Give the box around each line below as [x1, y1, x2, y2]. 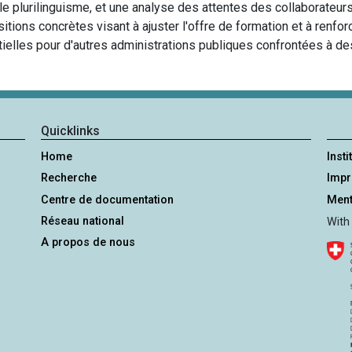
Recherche [41, 171, 97, 185]
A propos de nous [41, 235, 136, 249]
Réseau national [41, 214, 125, 228]
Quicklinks [41, 123, 101, 139]
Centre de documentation [41, 192, 174, 207]
